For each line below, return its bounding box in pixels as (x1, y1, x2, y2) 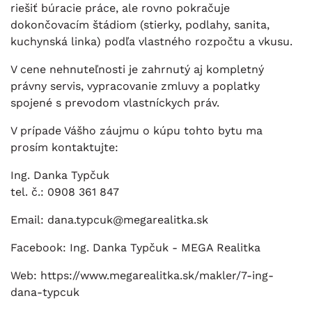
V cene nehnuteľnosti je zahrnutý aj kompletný (10, 63, 264, 77)
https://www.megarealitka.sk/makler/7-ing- (40, 269, 274, 283)
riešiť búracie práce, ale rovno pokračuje (10, 1, 230, 15)
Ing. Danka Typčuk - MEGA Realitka (70, 241, 260, 255)
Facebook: (10, 241, 70, 255)
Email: (10, 213, 47, 227)
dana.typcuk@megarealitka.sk (47, 213, 208, 227)
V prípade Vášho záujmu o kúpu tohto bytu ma (10, 124, 263, 138)
